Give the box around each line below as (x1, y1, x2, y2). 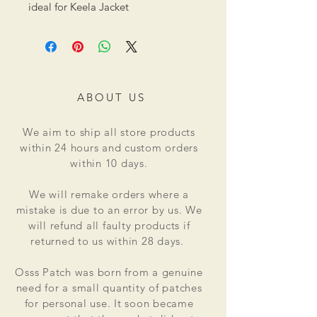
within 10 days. (70, 156, 148, 170)
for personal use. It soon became (24, 296, 194, 310)
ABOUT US (76, 91, 146, 104)
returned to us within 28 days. (30, 234, 188, 248)
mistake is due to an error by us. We (16, 203, 202, 217)
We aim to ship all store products (23, 125, 195, 139)
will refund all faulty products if (28, 219, 190, 232)
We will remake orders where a (29, 188, 189, 201)
